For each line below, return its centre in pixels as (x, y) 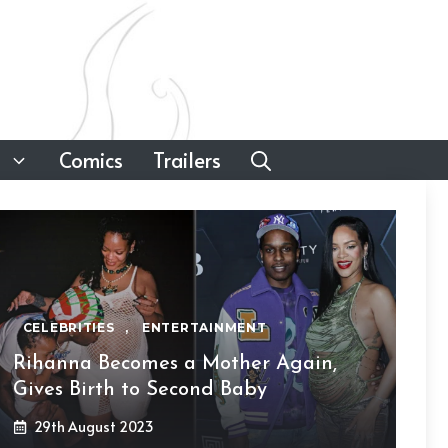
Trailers (187, 160)
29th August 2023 (93, 426)
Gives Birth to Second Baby (139, 390)
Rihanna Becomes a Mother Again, (174, 364)
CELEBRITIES (68, 327)
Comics (91, 160)
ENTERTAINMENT (204, 327)
